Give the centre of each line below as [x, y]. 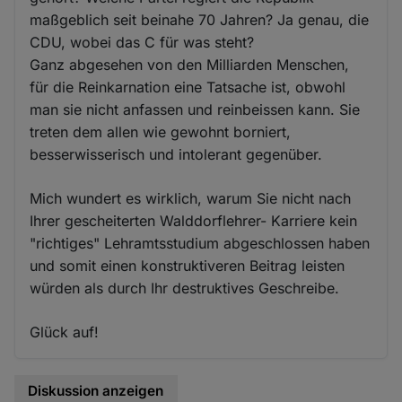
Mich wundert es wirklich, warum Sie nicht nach [191, 198]
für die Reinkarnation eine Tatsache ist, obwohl [188, 87]
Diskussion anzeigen [96, 390]
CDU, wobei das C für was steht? [142, 42]
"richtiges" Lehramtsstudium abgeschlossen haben [200, 243]
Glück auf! [65, 332]
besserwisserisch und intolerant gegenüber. [176, 154]
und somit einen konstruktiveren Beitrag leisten [188, 265]
